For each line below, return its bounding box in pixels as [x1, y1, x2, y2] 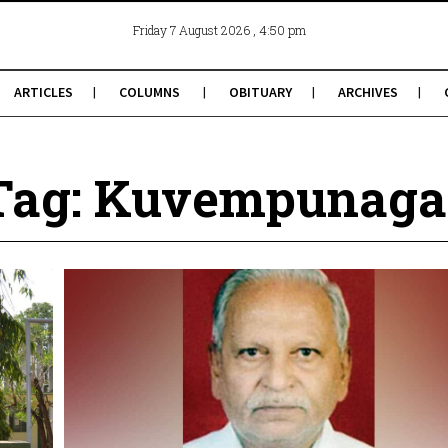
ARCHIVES [337, 83, 398, 101]
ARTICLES [13, 83, 73, 101]
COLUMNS [118, 83, 180, 101]
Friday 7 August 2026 [132, 22, 253, 38]
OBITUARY [228, 83, 292, 101]
